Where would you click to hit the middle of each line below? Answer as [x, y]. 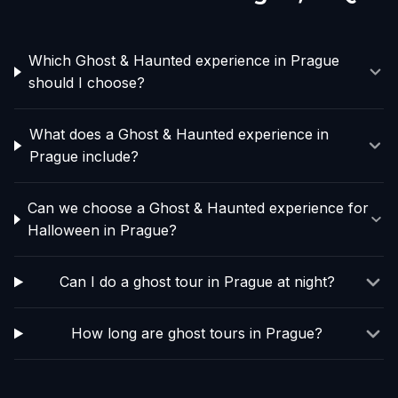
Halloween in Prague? [103, 230]
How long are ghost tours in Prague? [197, 333]
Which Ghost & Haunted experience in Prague [184, 60]
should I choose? [87, 83]
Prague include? [84, 156]
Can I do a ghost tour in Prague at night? [197, 282]
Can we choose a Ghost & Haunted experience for [199, 208]
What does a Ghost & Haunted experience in [179, 134]
